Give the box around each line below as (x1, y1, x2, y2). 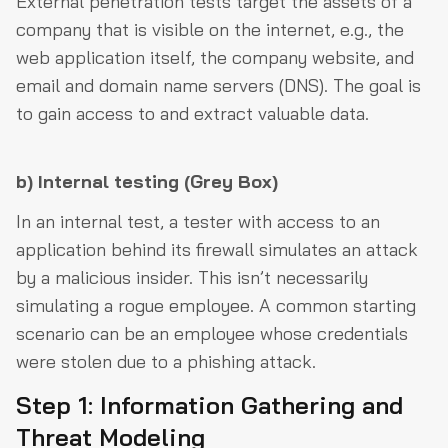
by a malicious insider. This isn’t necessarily (16, 266, 368, 289)
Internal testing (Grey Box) (38, 170, 278, 193)
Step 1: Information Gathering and (16, 390, 403, 420)
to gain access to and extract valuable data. (16, 102, 369, 125)
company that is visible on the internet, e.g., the (16, 18, 404, 41)
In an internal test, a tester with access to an (16, 210, 380, 233)
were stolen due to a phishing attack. (16, 350, 316, 373)
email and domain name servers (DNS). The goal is (16, 74, 421, 97)
